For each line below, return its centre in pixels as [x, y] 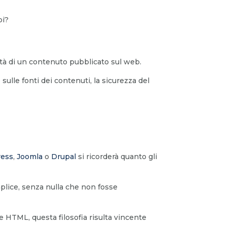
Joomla [30, 157]
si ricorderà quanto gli [117, 157]
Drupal [64, 157]
